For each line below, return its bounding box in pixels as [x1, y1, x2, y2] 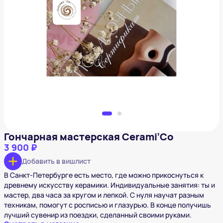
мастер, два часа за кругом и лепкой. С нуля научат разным [4, 190, 204, 200]
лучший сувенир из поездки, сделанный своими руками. [4, 210, 192, 220]
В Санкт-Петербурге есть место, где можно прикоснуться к [4, 170, 204, 180]
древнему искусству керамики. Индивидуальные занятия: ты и [4, 180, 215, 190]
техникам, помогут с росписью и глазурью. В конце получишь [4, 200, 211, 210]
